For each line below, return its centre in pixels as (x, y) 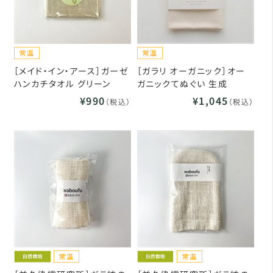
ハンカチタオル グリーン (62, 83)
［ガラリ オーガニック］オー (191, 70)
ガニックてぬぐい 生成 (182, 83)
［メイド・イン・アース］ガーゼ (71, 70)
